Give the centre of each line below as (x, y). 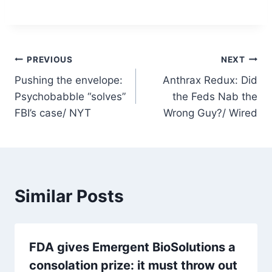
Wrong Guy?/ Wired (210, 113)
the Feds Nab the (215, 97)
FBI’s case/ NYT (53, 113)
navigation (57, 88)
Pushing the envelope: (69, 80)
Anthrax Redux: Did (210, 80)
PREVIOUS (50, 59)
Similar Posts (69, 196)
